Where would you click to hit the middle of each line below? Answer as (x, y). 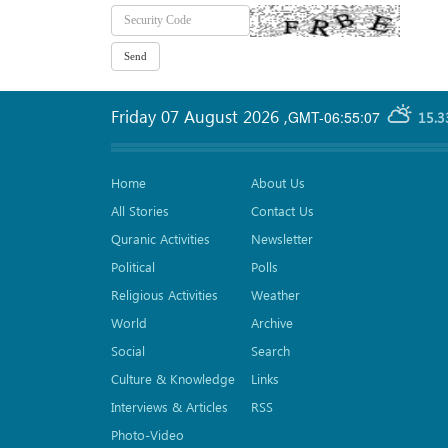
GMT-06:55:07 (334, 116)
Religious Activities (164, 295)
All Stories (140, 211)
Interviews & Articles (169, 407)
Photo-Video (147, 435)
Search (271, 351)
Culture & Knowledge (173, 379)
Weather (276, 295)
